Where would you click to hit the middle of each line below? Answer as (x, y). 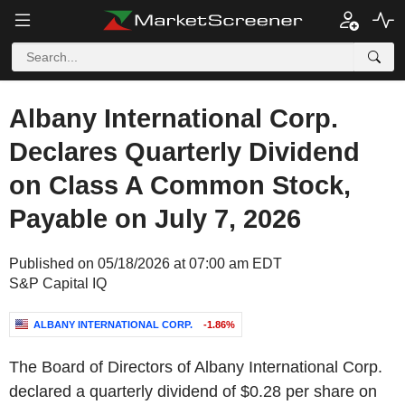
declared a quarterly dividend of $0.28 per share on (193, 391)
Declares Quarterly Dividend (184, 152)
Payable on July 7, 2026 (155, 219)
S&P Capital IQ (58, 283)
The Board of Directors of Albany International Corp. (196, 367)
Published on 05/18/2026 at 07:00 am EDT (146, 264)
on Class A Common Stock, (180, 185)
